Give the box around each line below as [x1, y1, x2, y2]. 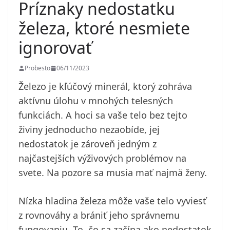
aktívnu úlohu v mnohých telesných [18, 94, 173, 107]
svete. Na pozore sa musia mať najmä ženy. [18, 166, 207, 179]
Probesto [25, 64, 50, 73]
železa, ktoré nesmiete [18, 17, 190, 40]
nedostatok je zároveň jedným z [18, 138, 157, 150]
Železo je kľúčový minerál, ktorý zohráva [18, 80, 192, 93]
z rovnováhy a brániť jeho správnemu [18, 209, 180, 222]
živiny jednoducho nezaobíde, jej [18, 123, 160, 136]
